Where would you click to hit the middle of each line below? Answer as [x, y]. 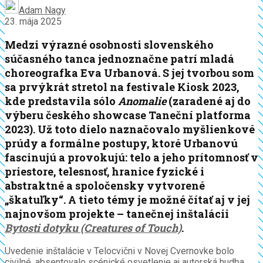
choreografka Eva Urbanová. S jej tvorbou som [129, 73]
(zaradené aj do [208, 101]
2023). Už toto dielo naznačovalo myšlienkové [130, 129]
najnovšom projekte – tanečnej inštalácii [117, 214]
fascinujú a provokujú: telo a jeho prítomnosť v [131, 158]
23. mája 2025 [33, 22]
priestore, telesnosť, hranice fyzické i [104, 172]
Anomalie [142, 101]
